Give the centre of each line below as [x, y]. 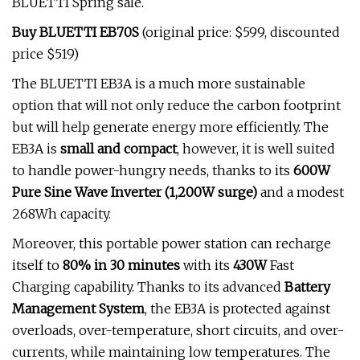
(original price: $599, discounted [239, 32]
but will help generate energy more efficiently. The [170, 127]
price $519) [45, 54]
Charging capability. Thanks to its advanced [148, 287]
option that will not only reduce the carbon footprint [176, 105]
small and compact [119, 149]
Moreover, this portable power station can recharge [172, 243]
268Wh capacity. [61, 214]
